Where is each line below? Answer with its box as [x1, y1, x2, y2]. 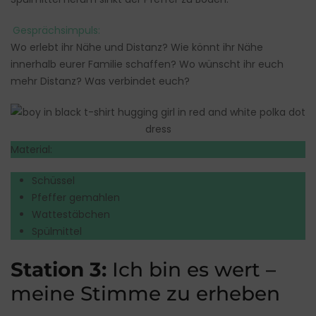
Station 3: [11, 257, 112, 281]
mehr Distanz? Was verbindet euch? [11, 73, 190, 88]
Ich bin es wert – [112, 257, 276, 281]
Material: [11, 142, 52, 157]
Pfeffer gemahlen [32, 190, 120, 205]
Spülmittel [32, 224, 82, 238]
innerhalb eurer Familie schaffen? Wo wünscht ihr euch [11, 56, 284, 71]
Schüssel [32, 173, 75, 188]
